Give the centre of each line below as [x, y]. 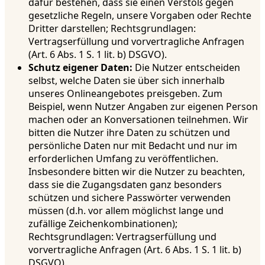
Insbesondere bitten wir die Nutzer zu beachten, [137, 171]
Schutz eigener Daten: [80, 67]
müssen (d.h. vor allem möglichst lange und [126, 210]
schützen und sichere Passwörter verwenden [130, 197]
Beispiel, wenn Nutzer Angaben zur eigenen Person [143, 106]
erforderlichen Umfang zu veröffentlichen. [123, 158]
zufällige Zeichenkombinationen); [103, 223]
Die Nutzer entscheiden [186, 67]
